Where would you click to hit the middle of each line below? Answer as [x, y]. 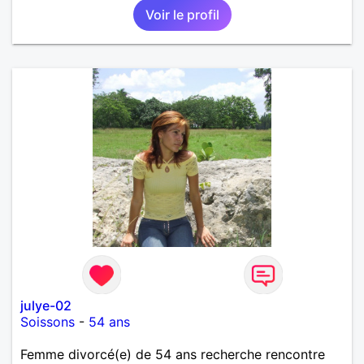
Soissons [48, 321]
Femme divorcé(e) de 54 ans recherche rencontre [173, 354]
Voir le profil [182, 14]
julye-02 [46, 305]
